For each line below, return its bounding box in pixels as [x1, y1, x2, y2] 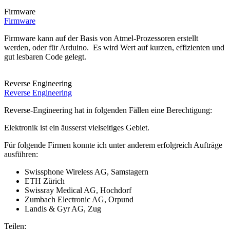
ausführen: [4, 150, 38, 159]
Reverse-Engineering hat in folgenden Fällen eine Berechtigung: [4, 106, 212, 114]
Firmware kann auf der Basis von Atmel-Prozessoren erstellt [4, 34, 198, 43]
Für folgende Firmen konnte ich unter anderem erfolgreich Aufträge [4, 141, 222, 149]
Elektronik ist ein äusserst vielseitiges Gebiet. [4, 123, 151, 132]
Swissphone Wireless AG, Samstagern [25, 167, 148, 176]
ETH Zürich [25, 177, 65, 185]
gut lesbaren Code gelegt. [4, 52, 86, 61]
